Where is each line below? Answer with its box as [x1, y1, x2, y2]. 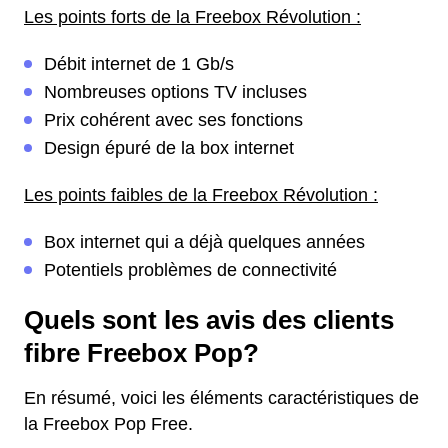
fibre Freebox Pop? [24, 339, 259, 367]
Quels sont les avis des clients [24, 306, 394, 334]
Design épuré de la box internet [44, 138, 294, 158]
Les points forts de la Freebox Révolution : [24, 7, 361, 27]
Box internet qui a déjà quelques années [44, 232, 365, 252]
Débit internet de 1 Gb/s [44, 54, 234, 74]
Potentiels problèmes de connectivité [44, 260, 337, 280]
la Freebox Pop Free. [24, 414, 193, 434]
